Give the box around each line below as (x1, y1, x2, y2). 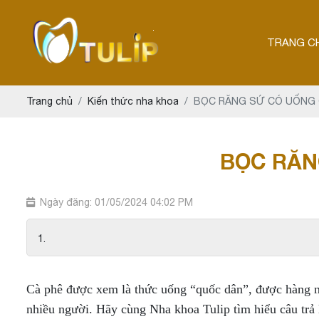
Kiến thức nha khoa (88, 95, 179, 107)
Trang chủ (26, 95, 73, 107)
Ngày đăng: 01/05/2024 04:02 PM (40, 197, 193, 208)
